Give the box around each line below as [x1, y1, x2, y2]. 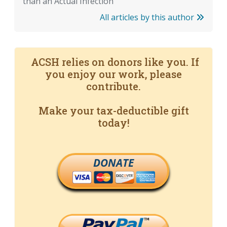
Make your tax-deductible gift [38, 104, 189, 118]
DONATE [93, 156, 134, 170]
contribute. [86, 80, 141, 93]
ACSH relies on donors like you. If [28, 55, 199, 69]
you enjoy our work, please [45, 67, 182, 81]
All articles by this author [100, 12, 196, 23]
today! [97, 116, 130, 130]
